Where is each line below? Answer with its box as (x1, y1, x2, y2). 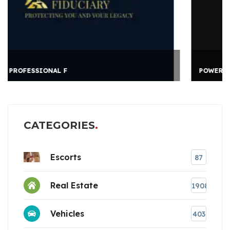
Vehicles (50, 208, 84, 219)
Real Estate (50, 180, 98, 191)
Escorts (50, 152, 81, 163)
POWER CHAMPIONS (60, 66, 127, 74)
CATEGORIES (24, 119, 95, 131)
